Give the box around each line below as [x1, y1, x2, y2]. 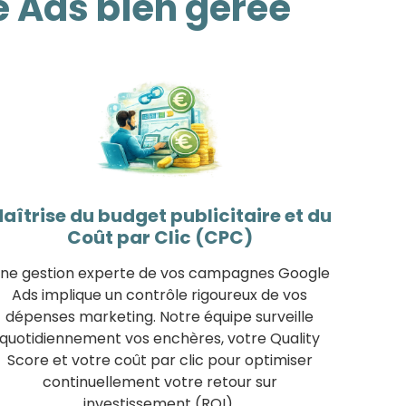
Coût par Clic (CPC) [66, 224, 253, 250]
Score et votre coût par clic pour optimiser [6, 349, 313, 371]
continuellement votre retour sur [42, 371, 277, 392]
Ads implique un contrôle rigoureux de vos [12, 284, 307, 305]
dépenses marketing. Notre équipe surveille [5, 305, 314, 327]
